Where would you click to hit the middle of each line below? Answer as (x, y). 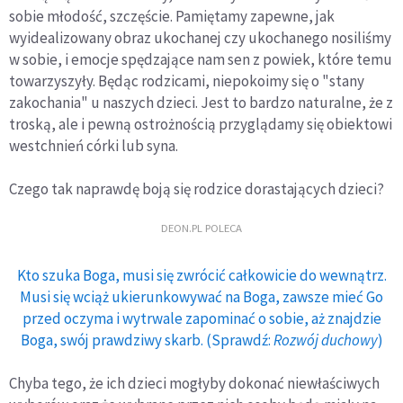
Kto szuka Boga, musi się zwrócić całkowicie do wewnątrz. (201, 276)
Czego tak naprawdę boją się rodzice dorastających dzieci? (197, 189)
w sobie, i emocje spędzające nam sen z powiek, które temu (201, 60)
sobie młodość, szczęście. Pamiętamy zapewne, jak (172, 17)
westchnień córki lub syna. (94, 146)
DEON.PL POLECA (201, 227)
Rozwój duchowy (325, 340)
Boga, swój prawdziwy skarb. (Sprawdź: (147, 340)
